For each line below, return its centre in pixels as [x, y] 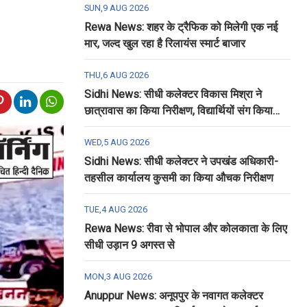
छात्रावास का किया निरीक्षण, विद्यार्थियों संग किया [178, 111]
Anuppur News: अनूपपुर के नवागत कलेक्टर [173, 296]
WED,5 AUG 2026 [116, 142]
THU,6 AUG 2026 [116, 75]
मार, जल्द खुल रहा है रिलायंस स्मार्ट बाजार [164, 44]
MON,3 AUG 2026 [118, 277]
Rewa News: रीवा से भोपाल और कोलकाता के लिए [185, 229]
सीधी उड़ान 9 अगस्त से [129, 245]
